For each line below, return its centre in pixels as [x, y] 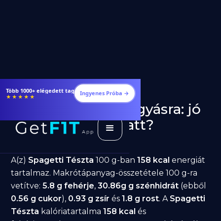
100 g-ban [116, 160]
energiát [188, 160]
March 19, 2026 [73, 142]
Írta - [45, 142]
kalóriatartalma [71, 211]
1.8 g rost [141, 199]
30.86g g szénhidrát [138, 186]
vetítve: [27, 186]
